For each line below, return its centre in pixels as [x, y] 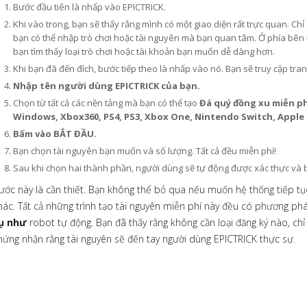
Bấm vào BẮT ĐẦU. [55, 134]
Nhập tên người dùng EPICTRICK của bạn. [107, 86]
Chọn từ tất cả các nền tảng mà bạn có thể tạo [106, 103]
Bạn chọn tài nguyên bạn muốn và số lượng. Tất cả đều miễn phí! [145, 151]
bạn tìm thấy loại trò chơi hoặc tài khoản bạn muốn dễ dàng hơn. [144, 51]
